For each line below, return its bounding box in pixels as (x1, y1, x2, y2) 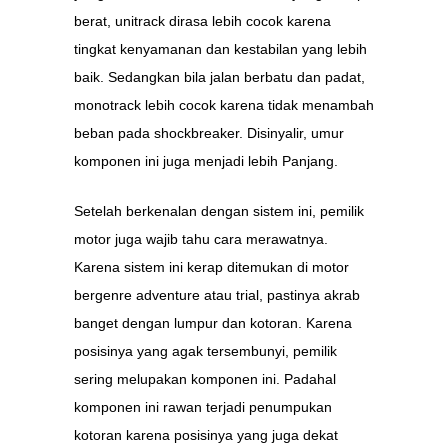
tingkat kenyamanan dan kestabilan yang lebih (74, 41, 367, 57)
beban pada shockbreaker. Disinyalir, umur (74, 125, 344, 141)
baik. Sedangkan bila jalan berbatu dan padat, (74, 69, 365, 85)
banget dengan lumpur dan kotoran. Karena (74, 315, 352, 331)
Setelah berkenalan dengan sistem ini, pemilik (74, 203, 364, 219)
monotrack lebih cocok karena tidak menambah (74, 97, 374, 113)
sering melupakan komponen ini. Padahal (74, 371, 336, 387)
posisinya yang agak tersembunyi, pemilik (74, 343, 337, 359)
